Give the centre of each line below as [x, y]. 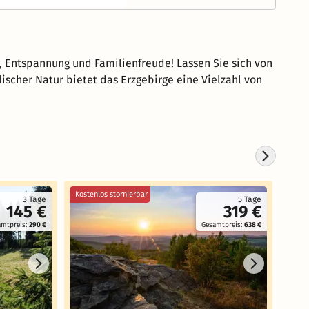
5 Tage [250, 199]
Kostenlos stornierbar [111, 194]
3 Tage [34, 199]
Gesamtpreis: [223, 225]
